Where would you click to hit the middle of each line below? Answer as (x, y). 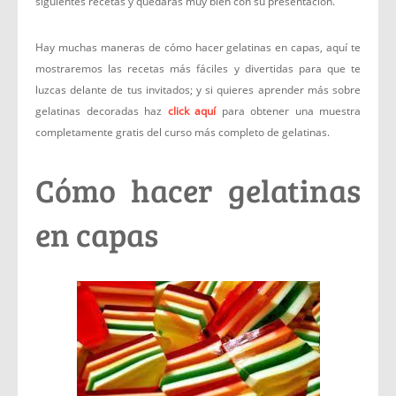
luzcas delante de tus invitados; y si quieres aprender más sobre (198, 90)
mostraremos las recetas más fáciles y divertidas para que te (198, 69)
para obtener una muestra (288, 111)
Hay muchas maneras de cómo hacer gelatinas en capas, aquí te (198, 47)
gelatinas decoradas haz (102, 111)
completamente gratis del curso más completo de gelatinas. (183, 132)
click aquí (191, 111)
